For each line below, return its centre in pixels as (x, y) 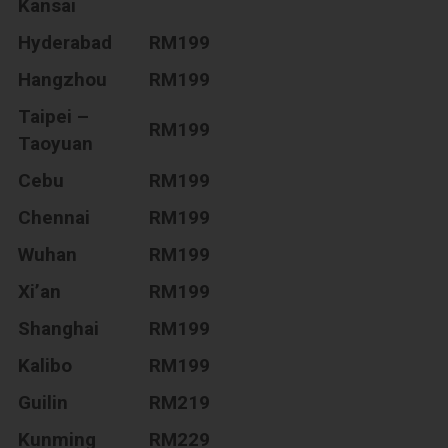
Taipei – (54, 116)
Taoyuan (56, 143)
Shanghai (59, 328)
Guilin (43, 402)
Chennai (54, 217)
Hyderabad (65, 42)
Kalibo (45, 365)
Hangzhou (63, 79)
